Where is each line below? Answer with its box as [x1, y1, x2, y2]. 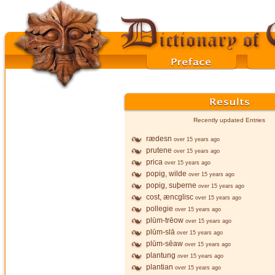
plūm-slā [146, 228, 175, 236]
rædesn [146, 134, 172, 143]
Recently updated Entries [193, 117, 266, 123]
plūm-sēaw [146, 239, 183, 248]
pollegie [146, 204, 173, 213]
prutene [146, 146, 172, 155]
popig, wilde [146, 169, 187, 178]
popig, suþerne [146, 181, 196, 190]
